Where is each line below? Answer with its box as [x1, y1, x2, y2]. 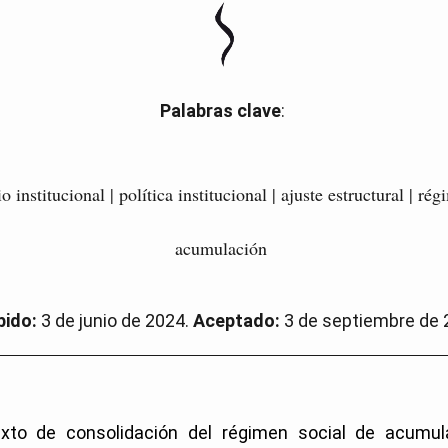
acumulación [175, 235, 267, 260]
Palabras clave [159, 99, 281, 121]
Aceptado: [193, 309, 284, 331]
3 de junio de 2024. [37, 309, 193, 331]
